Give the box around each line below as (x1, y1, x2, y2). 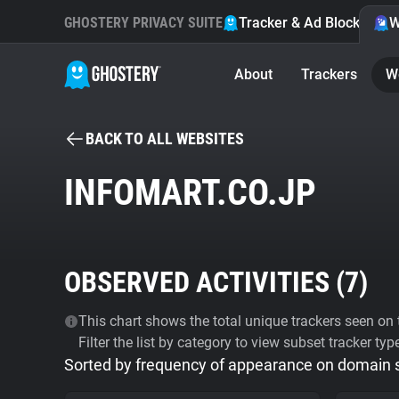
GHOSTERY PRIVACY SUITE (64, 14, 223, 31)
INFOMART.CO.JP (64, 172, 316, 214)
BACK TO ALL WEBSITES (85, 129, 244, 148)
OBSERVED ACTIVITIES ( (64, 265, 345, 299)
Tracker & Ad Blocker (239, 14, 373, 31)
